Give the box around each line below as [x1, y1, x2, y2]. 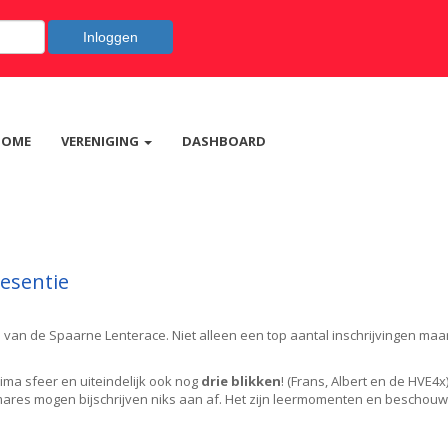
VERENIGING [60, 132, 142, 150]
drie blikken [201, 372, 281, 390]
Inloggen [83, 29, 138, 45]
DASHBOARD [181, 132, 266, 150]
